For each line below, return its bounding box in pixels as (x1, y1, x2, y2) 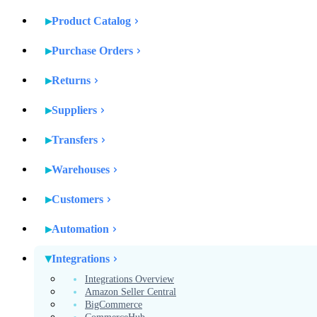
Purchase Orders (52, 45, 133, 57)
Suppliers (52, 104, 97, 116)
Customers (52, 193, 103, 205)
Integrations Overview (85, 274, 174, 284)
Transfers (52, 134, 98, 146)
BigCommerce (85, 299, 142, 310)
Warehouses (52, 163, 110, 175)
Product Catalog (52, 15, 131, 27)
